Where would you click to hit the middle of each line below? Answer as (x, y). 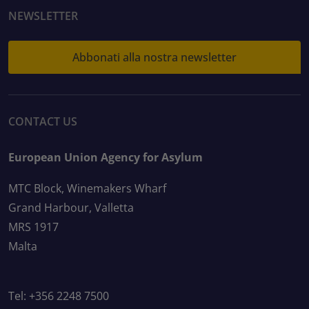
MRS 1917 (33, 227)
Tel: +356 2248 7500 (59, 296)
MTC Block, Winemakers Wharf (87, 189)
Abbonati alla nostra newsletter (154, 57)
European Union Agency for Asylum (106, 158)
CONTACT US (43, 122)
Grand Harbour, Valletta (71, 208)
